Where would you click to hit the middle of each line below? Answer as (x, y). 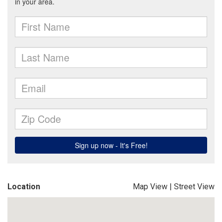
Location (24, 187)
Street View (194, 187)
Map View (150, 187)
